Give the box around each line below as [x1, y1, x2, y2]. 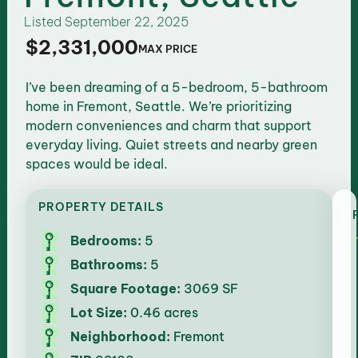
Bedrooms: [70, 232, 141, 249]
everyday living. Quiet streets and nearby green [26, 136, 318, 153]
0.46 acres [126, 304, 198, 320]
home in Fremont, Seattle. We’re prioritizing [26, 97, 292, 114]
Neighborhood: [70, 328, 170, 344]
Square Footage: [70, 280, 181, 296]
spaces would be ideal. [26, 155, 169, 172]
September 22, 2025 [65, 13, 189, 30]
